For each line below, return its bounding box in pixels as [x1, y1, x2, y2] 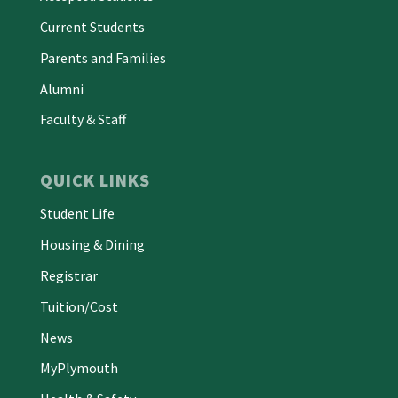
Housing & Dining [40, 235, 145, 254]
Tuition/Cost [40, 297, 118, 315]
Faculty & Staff [40, 110, 126, 129]
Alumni [40, 79, 84, 98]
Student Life [40, 204, 115, 223]
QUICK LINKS [40, 169, 150, 192]
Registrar [40, 267, 98, 285]
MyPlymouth [40, 359, 118, 378]
